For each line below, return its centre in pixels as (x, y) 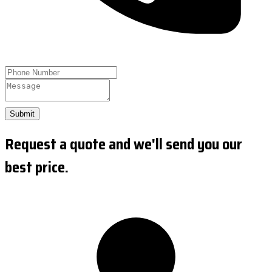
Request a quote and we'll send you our (124, 144)
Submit (22, 114)
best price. (37, 167)
